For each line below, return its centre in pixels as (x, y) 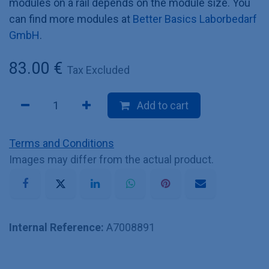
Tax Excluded (98, 70)
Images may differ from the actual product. (111, 159)
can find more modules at (71, 19)
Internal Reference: (58, 228)
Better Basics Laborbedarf (195, 19)
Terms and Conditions (62, 143)
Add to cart (162, 105)
